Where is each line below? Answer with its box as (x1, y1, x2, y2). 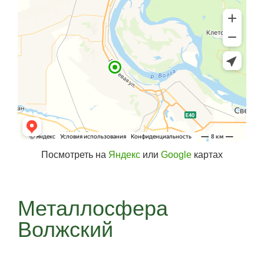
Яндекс (108, 150, 140, 160)
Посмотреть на (41, 150, 108, 160)
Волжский (18, 217, 113, 242)
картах (192, 150, 223, 160)
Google (161, 150, 192, 160)
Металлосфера (18, 196, 168, 220)
